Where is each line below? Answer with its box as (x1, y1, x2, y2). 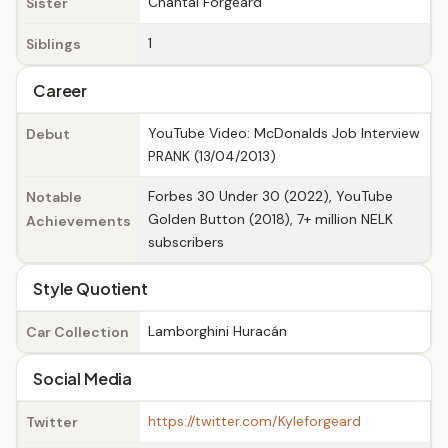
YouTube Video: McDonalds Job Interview (148, 124, 420, 142)
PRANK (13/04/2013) (148, 147, 276, 165)
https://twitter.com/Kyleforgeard (148, 412, 361, 430)
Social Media (33, 368, 133, 389)
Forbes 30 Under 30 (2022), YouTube (148, 187, 393, 205)
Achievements (26, 212, 131, 230)
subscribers (148, 233, 224, 251)
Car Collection (26, 323, 129, 341)
